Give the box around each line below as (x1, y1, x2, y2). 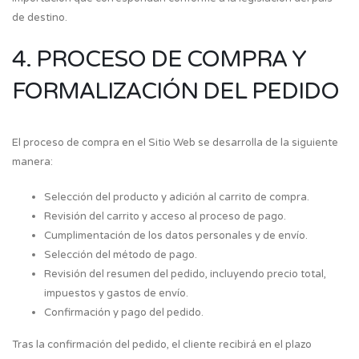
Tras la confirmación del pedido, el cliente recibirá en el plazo (12, 338, 312, 351)
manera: (12, 155, 53, 168)
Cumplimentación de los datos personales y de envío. (44, 229, 308, 242)
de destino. (12, 11, 67, 24)
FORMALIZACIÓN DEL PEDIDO (12, 78, 339, 105)
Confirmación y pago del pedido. (44, 306, 204, 319)
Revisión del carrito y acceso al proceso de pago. (44, 210, 286, 223)
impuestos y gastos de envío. (44, 287, 188, 300)
